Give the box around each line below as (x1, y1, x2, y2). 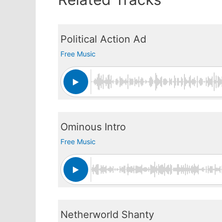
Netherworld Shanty (60, 209, 154, 221)
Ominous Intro (60, 121, 126, 133)
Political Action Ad (60, 33, 146, 45)
